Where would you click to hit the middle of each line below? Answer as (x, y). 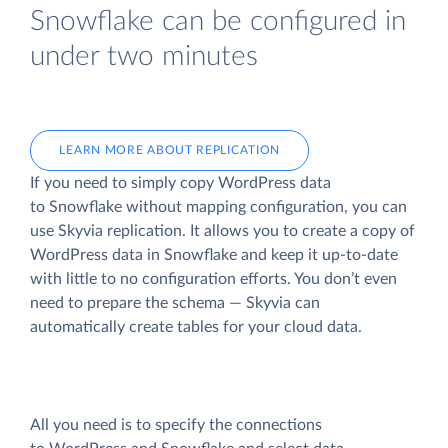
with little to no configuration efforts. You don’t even (213, 278)
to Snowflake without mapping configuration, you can (218, 206)
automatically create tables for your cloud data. (196, 326)
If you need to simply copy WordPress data (180, 182)
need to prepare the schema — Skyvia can (175, 302)
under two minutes (144, 57)
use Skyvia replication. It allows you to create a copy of (222, 230)
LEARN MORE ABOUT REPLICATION (170, 149)
